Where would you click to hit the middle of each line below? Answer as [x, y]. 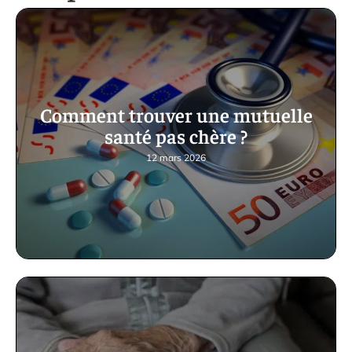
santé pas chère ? [176, 136]
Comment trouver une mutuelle [176, 115]
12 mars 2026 [176, 158]
